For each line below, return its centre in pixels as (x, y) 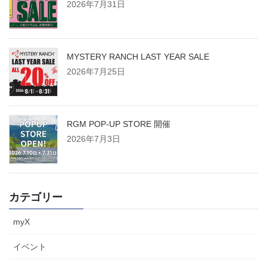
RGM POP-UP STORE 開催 (119, 124)
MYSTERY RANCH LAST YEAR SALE (138, 56)
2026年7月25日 (96, 71)
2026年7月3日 (94, 139)
